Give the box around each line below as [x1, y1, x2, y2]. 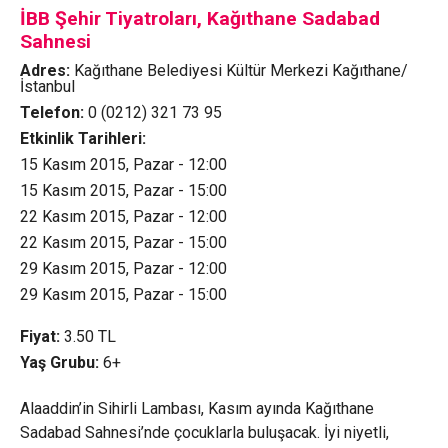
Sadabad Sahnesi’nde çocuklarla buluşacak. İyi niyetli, [19, 422, 389, 442]
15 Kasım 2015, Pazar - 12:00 [19, 154, 227, 174]
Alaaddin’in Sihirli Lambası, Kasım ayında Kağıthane [19, 398, 374, 418]
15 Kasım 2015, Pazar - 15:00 [19, 180, 227, 200]
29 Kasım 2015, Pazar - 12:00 [19, 258, 227, 278]
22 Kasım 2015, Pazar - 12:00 [19, 206, 227, 226]
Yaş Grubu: [19, 352, 99, 372]
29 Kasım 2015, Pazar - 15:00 [19, 284, 227, 304]
